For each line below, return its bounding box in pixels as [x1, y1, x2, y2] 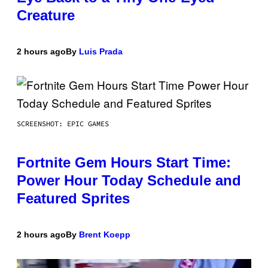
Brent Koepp [79, 229, 130, 239]
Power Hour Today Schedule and [17, 172, 241, 188]
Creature [17, 7, 75, 23]
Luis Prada [79, 46, 123, 56]
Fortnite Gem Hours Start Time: [17, 154, 231, 170]
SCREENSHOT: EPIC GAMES [17, 118, 109, 128]
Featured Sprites [17, 190, 130, 206]
